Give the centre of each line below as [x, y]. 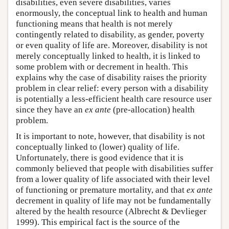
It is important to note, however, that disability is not [110, 136]
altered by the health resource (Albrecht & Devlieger [111, 211]
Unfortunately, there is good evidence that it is [100, 157]
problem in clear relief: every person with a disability [112, 88]
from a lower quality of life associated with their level [113, 179]
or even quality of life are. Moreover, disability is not [112, 45]
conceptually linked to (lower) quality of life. [98, 147]
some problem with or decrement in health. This [102, 66]
